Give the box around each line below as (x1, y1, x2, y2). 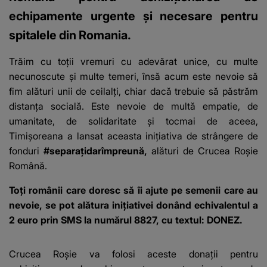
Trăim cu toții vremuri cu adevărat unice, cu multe (9, 55, 258, 67)
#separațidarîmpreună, (44, 144, 151, 157)
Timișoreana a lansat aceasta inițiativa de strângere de (9, 129, 258, 142)
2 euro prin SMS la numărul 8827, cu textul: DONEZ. (9, 213, 243, 226)
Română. (9, 159, 52, 172)
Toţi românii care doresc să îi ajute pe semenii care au (9, 184, 258, 196)
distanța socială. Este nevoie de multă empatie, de (9, 100, 258, 112)
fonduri (9, 144, 44, 157)
